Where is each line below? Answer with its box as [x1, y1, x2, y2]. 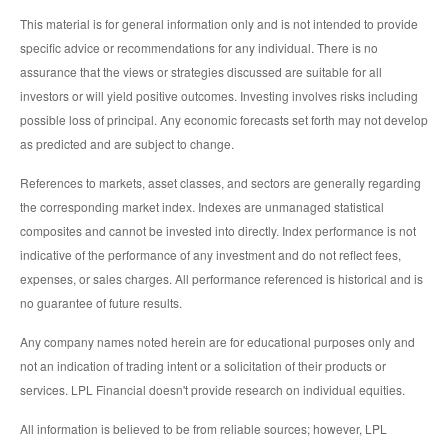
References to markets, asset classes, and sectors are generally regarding [20, 173, 421, 191]
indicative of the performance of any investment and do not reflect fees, [20, 245, 401, 263]
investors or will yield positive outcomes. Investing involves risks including [20, 86, 418, 104]
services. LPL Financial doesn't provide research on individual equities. [20, 380, 405, 398]
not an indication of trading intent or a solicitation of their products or [20, 356, 386, 374]
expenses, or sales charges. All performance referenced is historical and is [20, 269, 423, 287]
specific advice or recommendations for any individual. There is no [20, 38, 378, 56]
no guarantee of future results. [20, 293, 182, 311]
